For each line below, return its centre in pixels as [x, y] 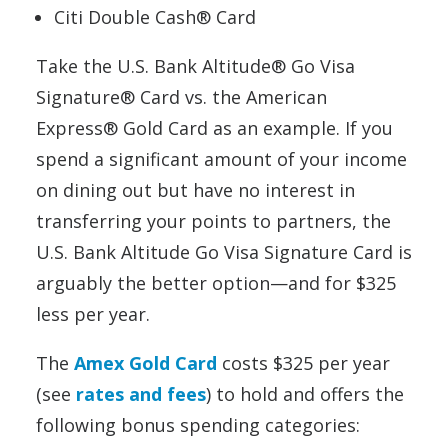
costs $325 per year [303, 362]
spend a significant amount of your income [221, 158]
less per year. [93, 313]
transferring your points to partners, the [213, 220]
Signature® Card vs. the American [181, 96]
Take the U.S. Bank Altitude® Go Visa [195, 65]
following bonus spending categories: [198, 424]
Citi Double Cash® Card [155, 16]
